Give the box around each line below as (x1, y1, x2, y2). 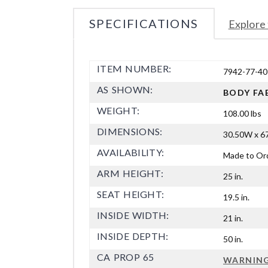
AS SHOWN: (97, 83, 153, 95)
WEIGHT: (97, 104, 140, 116)
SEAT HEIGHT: (97, 188, 165, 200)
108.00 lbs (223, 108, 261, 118)
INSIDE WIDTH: (97, 209, 169, 221)
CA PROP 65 (97, 251, 154, 263)
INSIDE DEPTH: (97, 230, 169, 242)
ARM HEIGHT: (97, 167, 164, 179)
